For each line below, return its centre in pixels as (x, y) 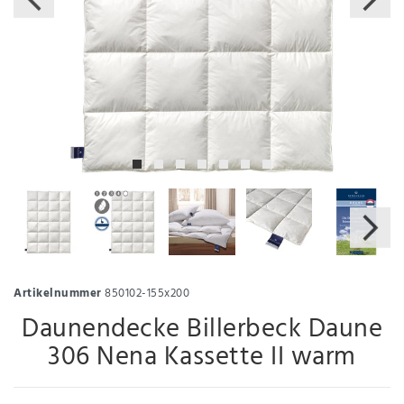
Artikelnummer (58, 293)
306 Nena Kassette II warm (202, 358)
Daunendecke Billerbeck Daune (202, 330)
